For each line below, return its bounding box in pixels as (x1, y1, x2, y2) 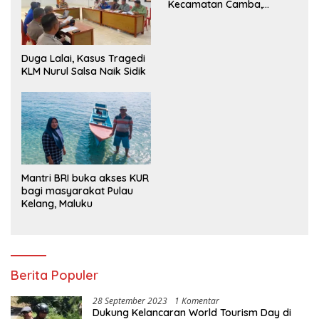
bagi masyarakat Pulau (21, 184, 133, 197)
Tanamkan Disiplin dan (168, 10, 276, 23)
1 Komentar (174, 294, 219, 307)
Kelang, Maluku (21, 197, 93, 210)
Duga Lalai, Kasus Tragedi (21, 51, 145, 65)
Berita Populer (11, 266, 98, 283)
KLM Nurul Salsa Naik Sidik (21, 64, 146, 78)
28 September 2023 (93, 294, 167, 307)
